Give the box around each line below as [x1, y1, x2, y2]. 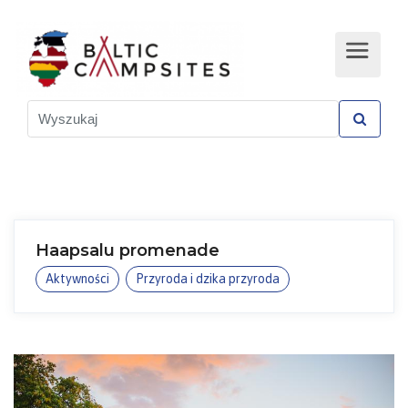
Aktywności [45, 271, 109, 286]
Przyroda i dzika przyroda [136, 271, 280, 286]
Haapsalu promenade [35, 240, 219, 260]
